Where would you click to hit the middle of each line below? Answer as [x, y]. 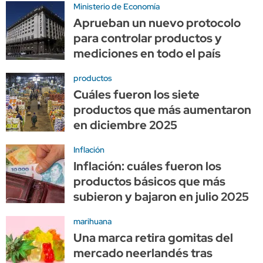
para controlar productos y [148, 38]
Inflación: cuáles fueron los [147, 166]
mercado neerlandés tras [143, 253]
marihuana [92, 221]
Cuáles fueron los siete [136, 94]
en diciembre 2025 [125, 125]
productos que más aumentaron [162, 109]
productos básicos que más [149, 181]
